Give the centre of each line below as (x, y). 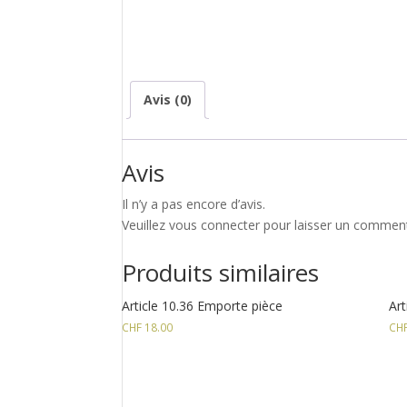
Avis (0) (168, 99)
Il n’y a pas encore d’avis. (194, 203)
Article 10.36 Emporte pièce (203, 305)
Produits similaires (221, 272)
